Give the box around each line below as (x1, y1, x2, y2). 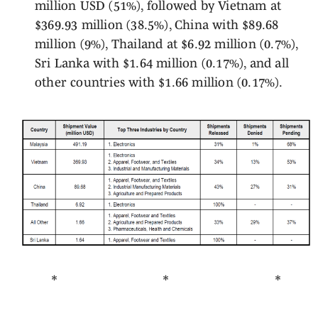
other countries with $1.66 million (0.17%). (34, 75, 283, 89)
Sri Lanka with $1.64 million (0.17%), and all (34, 56, 289, 70)
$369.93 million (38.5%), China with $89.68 (34, 18, 279, 32)
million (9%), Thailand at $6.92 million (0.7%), (34, 37, 298, 51)
